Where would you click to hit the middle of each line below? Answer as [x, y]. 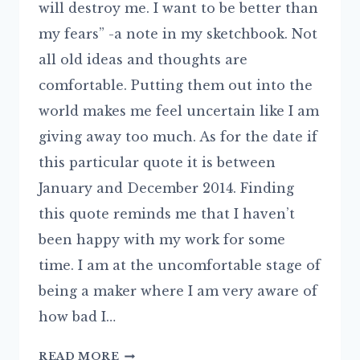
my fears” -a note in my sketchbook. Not [178, 33]
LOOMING [153, 351]
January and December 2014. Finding [166, 188]
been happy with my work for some [162, 239]
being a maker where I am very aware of [178, 290]
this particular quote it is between [157, 162]
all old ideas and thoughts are [143, 59]
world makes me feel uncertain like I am [179, 110]
